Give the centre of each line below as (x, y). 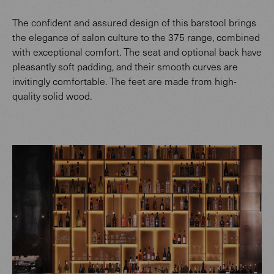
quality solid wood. (53, 96)
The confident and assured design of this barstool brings (134, 23)
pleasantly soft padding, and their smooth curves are (125, 67)
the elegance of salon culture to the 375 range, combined (136, 37)
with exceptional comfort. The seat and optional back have (137, 52)
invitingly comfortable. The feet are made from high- (124, 81)
